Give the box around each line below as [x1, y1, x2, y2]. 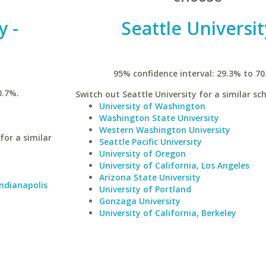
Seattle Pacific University [99, 136, 202, 147]
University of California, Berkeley [99, 207, 236, 218]
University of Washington [99, 100, 205, 112]
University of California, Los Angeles [99, 160, 249, 171]
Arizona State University [99, 172, 201, 183]
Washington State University [99, 112, 219, 123]
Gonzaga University [99, 195, 180, 207]
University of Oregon [99, 148, 186, 159]
